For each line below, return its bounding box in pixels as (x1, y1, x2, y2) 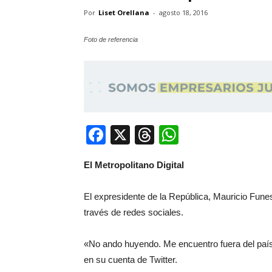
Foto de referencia (84, 36, 138, 44)
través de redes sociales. (84, 206, 183, 217)
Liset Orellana (98, 8, 149, 18)
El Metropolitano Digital (84, 159, 184, 170)
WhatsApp (178, 123, 268, 146)
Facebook (106, 123, 192, 146)
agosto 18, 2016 (159, 8, 208, 18)
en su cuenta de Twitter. (84, 254, 177, 265)
